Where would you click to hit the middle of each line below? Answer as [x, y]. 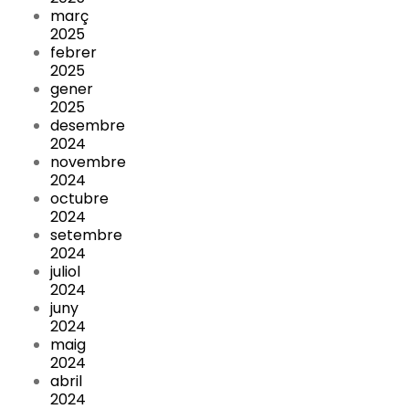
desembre [88, 125]
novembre [88, 162]
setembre [86, 235]
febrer [73, 52]
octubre [79, 198]
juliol [65, 271]
